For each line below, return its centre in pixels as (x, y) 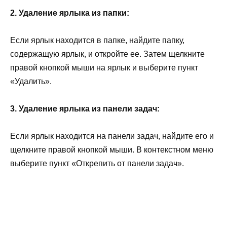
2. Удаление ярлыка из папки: (70, 13)
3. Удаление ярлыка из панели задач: (85, 109)
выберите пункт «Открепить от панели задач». (97, 164)
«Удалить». (31, 82)
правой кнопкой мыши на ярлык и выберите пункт (104, 68)
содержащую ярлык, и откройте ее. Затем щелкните (107, 54)
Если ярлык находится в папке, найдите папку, (97, 41)
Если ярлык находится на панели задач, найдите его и (112, 136)
